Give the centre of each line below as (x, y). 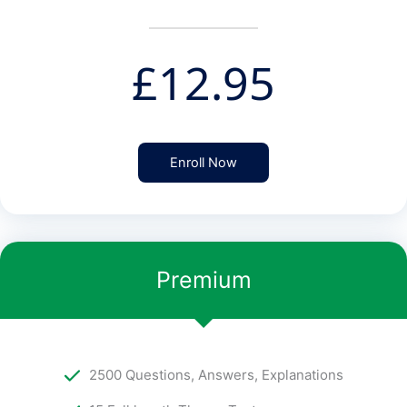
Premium (203, 280)
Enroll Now (203, 163)
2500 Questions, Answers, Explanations (216, 375)
